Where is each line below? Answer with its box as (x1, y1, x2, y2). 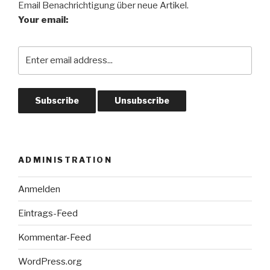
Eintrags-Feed (18, 207, 78, 219)
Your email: (18, 14, 68, 26)
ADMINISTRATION (18, 154, 113, 165)
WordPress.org (18, 256, 82, 267)
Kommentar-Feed (18, 231, 91, 243)
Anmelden (18, 183, 60, 195)
